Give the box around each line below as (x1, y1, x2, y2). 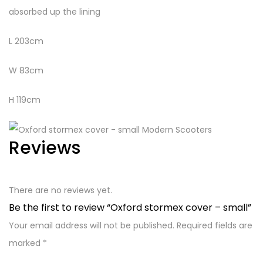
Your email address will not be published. (9, 220, 174, 232)
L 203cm (9, 35, 43, 48)
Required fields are (177, 220, 252, 232)
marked (9, 237, 43, 249)
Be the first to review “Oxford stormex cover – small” (9, 201, 251, 215)
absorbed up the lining (9, 6, 100, 18)
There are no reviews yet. (9, 184, 112, 197)
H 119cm (9, 94, 41, 106)
